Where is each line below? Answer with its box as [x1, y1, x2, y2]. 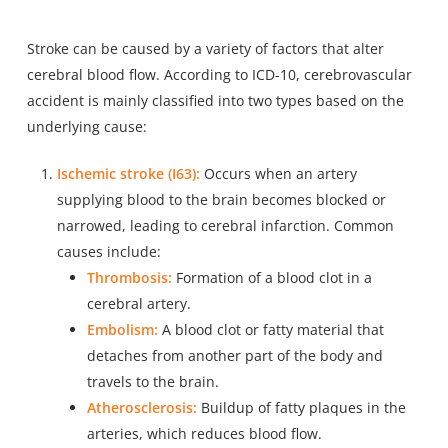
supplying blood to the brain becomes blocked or [56, 190, 386, 210]
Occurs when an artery [199, 164, 357, 184]
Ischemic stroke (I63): [56, 164, 200, 184]
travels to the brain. [86, 372, 219, 392]
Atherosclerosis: [86, 398, 197, 418]
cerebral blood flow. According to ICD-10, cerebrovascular [26, 65, 412, 85]
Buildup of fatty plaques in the [196, 398, 406, 418]
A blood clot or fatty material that [157, 320, 384, 340]
